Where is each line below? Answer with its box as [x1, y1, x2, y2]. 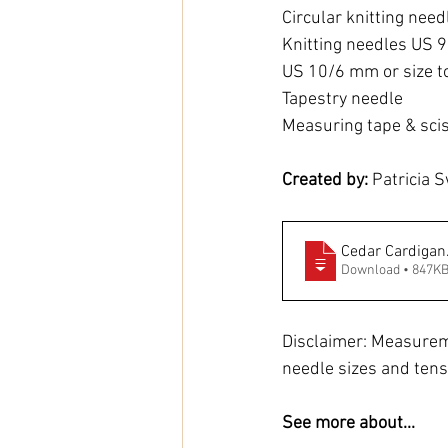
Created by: [282, 169, 372, 191]
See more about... [282, 412, 415, 434]
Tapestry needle [282, 88, 403, 110]
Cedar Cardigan [341, 241, 446, 262]
